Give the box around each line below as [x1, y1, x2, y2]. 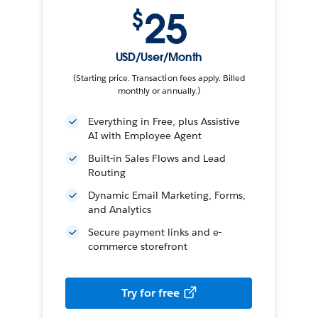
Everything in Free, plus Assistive [88, 115, 241, 128]
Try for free [121, 285, 180, 300]
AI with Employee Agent [88, 129, 202, 142]
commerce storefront [88, 240, 188, 253]
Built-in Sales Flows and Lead [88, 152, 226, 165]
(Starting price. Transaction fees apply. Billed [72, 72, 246, 84]
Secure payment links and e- [88, 226, 222, 238]
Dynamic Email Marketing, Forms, [88, 189, 246, 202]
